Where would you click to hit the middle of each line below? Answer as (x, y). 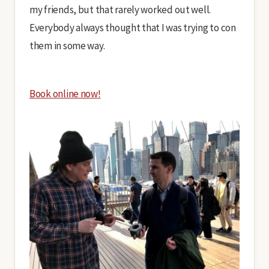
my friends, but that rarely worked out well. (120, 10)
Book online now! (65, 94)
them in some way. (67, 46)
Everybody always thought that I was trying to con (133, 28)
